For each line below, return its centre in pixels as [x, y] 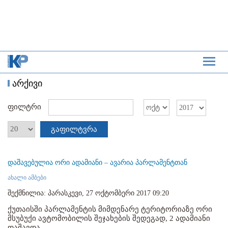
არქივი [27, 84]
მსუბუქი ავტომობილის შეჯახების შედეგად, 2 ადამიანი [109, 218]
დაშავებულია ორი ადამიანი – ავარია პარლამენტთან [97, 162]
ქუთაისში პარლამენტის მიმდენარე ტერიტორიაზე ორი [110, 209]
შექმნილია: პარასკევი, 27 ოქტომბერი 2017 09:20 [88, 193]
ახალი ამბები [27, 177]
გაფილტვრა [74, 129]
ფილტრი [25, 107]
